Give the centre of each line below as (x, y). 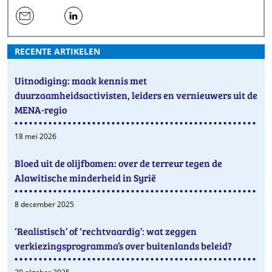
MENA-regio (41, 110)
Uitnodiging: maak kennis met (81, 81)
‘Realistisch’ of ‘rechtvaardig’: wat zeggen (106, 231)
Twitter (54, 58)
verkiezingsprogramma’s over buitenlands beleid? (123, 246)
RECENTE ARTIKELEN (57, 52)
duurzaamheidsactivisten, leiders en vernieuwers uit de (136, 95)
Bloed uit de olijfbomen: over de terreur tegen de (118, 163)
